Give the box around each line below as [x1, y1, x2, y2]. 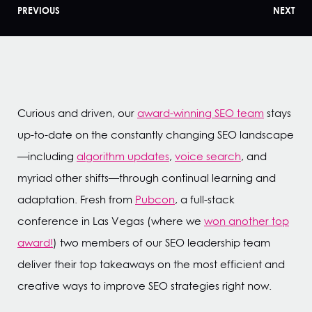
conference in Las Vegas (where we [17, 214, 204, 228]
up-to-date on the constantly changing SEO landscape [17, 127, 294, 142]
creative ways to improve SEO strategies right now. [17, 279, 272, 293]
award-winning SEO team [137, 106, 264, 120]
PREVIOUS [17, 3, 60, 17]
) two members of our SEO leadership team [53, 235, 270, 250]
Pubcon [135, 192, 175, 207]
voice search [175, 149, 241, 164]
